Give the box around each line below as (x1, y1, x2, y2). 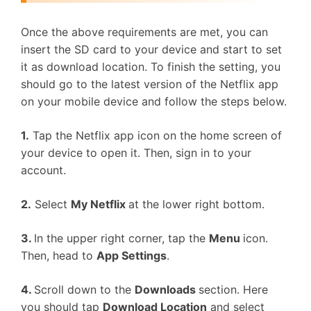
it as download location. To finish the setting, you (21, 60, 280, 74)
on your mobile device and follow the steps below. (21, 94, 287, 108)
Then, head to (21, 249, 96, 262)
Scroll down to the (34, 283, 135, 296)
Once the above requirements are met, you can (21, 25, 268, 39)
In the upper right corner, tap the (34, 231, 209, 245)
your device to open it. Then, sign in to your (21, 146, 251, 160)
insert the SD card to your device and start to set (21, 42, 282, 56)
